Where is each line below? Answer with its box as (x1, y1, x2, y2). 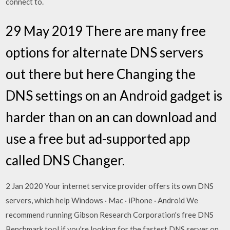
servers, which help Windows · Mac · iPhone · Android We (6, 196, 199, 205)
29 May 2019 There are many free (6, 23, 206, 39)
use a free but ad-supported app (6, 130, 190, 147)
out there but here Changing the (6, 66, 196, 82)
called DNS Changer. (6, 152, 125, 168)
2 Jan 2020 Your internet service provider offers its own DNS (6, 181, 214, 190)
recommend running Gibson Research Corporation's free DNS (6, 210, 214, 219)
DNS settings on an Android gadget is (6, 87, 223, 104)
